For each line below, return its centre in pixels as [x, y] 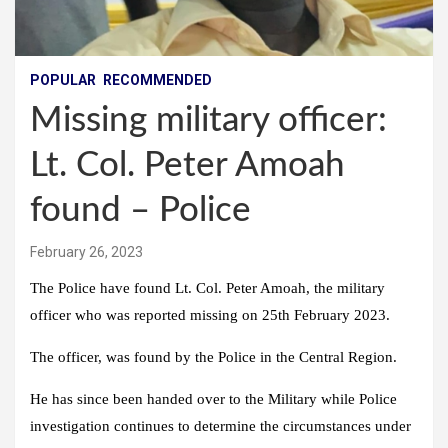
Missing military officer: [208, 121]
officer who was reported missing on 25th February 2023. [210, 315]
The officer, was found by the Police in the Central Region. [213, 357]
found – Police [140, 211]
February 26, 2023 [86, 252]
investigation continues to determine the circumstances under [220, 426]
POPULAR [63, 80]
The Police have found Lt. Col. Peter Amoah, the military [207, 288]
